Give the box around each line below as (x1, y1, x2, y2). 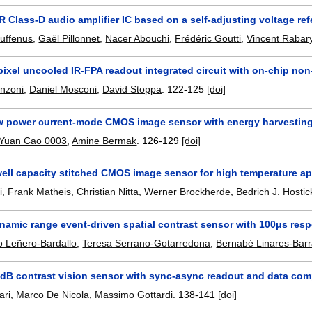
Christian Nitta (77, 186, 139, 198)
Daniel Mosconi (29, 84, 97, 95)
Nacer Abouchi (105, 32, 170, 44)
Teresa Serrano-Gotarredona (82, 237, 211, 249)
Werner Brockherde (144, 186, 231, 198)
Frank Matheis (8, 186, 72, 198)
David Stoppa (102, 84, 162, 95)
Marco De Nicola (16, 288, 90, 300)
